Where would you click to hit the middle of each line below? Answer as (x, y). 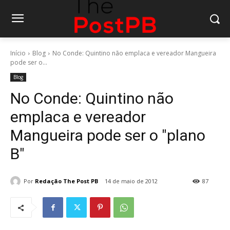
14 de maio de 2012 (131, 181)
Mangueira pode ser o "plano (108, 136)
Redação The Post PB (66, 181)
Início (18, 53)
